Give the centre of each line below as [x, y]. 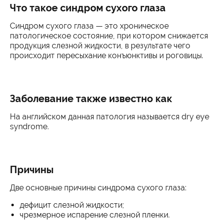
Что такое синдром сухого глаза [88, 8]
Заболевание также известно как [91, 99]
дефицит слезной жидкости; [72, 205]
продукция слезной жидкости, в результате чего [100, 46]
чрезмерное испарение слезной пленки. [95, 215]
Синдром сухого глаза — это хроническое [89, 26]
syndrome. [29, 127]
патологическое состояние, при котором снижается [109, 36]
